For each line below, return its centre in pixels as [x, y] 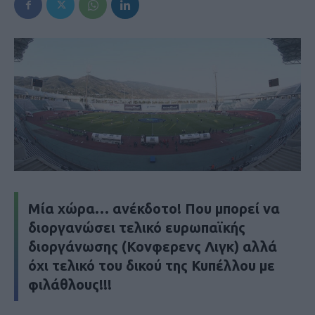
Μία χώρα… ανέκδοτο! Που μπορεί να [154, 209]
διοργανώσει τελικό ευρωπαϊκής [137, 228]
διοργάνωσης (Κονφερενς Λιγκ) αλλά [153, 247]
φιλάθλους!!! [70, 285]
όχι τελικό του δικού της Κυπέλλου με [152, 266]
